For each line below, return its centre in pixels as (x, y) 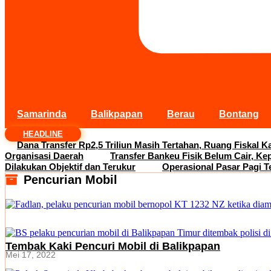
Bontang (239, 114)
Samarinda (42, 114)
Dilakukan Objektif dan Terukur (70, 166)
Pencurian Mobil (70, 179)
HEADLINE (43, 134)
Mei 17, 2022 (31, 254)
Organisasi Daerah (44, 155)
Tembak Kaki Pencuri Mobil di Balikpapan (113, 246)
